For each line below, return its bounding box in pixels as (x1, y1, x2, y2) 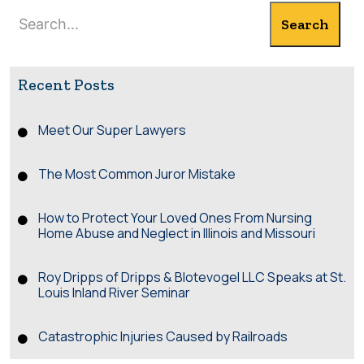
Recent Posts (18, 74, 115, 94)
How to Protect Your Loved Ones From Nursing (38, 208, 312, 227)
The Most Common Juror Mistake (38, 164, 236, 183)
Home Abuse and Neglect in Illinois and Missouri (38, 223, 315, 242)
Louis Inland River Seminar (38, 283, 190, 301)
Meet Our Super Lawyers (38, 120, 186, 139)
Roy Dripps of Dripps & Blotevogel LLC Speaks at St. (38, 267, 346, 286)
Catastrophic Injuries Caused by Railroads (38, 327, 288, 345)
